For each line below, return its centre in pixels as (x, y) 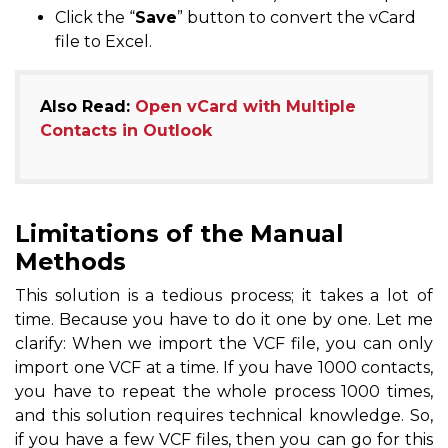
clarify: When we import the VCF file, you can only (224, 343)
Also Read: (87, 106)
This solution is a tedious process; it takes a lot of (224, 295)
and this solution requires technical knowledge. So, (224, 415)
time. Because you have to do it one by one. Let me (224, 319)
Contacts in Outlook (126, 130)
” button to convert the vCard (296, 17)
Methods (70, 261)
